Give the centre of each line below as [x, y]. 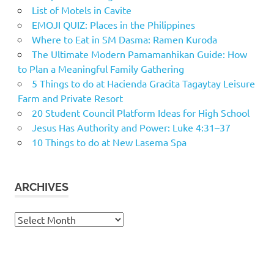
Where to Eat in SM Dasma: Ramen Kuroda [124, 39]
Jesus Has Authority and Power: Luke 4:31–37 [131, 127]
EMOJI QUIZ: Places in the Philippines [113, 24]
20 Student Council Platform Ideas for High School [140, 112]
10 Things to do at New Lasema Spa [109, 142]
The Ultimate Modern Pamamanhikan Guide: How [139, 54]
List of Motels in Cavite [81, 9]
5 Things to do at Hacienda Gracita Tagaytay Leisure [143, 83]
